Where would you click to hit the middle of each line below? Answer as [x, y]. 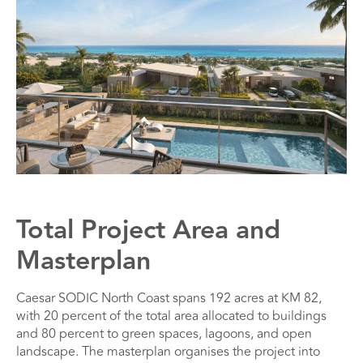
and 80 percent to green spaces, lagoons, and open [164, 334]
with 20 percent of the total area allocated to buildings [171, 316]
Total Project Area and [148, 231]
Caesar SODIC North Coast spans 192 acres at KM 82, [169, 299]
